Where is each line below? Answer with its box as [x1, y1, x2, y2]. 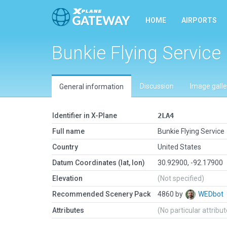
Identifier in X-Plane [52, 111, 117, 120]
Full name [52, 127, 85, 135]
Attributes [52, 206, 84, 214]
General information [59, 83, 124, 91]
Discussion [140, 82, 174, 90]
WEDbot [198, 190, 225, 198]
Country [52, 143, 78, 151]
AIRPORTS [181, 16, 217, 24]
